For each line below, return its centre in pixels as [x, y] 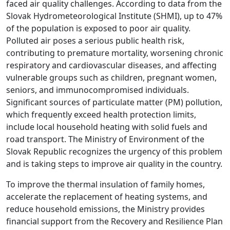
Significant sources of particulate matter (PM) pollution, [114, 102]
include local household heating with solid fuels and [107, 127]
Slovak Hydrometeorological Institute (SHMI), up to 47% [114, 16]
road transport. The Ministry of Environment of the [105, 139]
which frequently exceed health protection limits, [101, 115]
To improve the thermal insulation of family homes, [106, 185]
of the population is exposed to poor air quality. [98, 28]
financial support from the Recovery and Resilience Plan [114, 222]
